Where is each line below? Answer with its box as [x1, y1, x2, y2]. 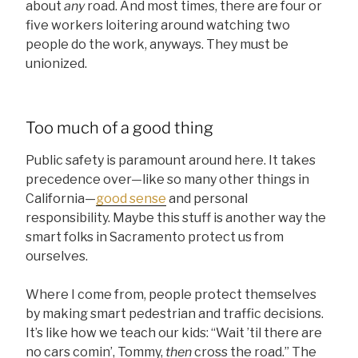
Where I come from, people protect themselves [26, 287, 316, 303]
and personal [166, 191, 248, 207]
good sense [96, 191, 166, 207]
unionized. [26, 56, 87, 72]
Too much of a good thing [26, 118, 213, 138]
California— [26, 191, 96, 207]
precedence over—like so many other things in [26, 172, 309, 188]
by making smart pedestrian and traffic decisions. [26, 306, 324, 322]
